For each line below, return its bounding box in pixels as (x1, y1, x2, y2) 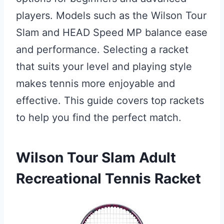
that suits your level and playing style (16, 60, 192, 72)
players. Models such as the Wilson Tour (16, 9, 206, 21)
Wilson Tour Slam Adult (16, 149, 176, 166)
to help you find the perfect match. (16, 111, 181, 123)
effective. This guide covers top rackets (16, 94, 204, 106)
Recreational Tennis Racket (16, 170, 201, 187)
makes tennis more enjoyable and (16, 77, 175, 89)
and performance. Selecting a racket (16, 43, 188, 55)
